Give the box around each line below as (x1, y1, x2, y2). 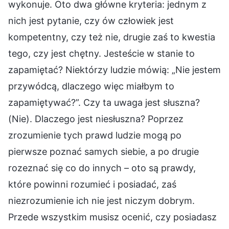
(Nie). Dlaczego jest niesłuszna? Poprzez (8, 113, 184, 124)
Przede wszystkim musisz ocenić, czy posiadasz (8, 211, 217, 222)
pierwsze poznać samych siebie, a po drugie (8, 146, 199, 157)
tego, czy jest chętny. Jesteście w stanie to (8, 48, 195, 59)
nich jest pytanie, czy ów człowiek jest (8, 15, 174, 26)
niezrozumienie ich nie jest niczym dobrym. (8, 195, 195, 206)
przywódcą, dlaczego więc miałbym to (8, 80, 174, 91)
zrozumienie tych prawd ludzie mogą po (8, 129, 181, 141)
